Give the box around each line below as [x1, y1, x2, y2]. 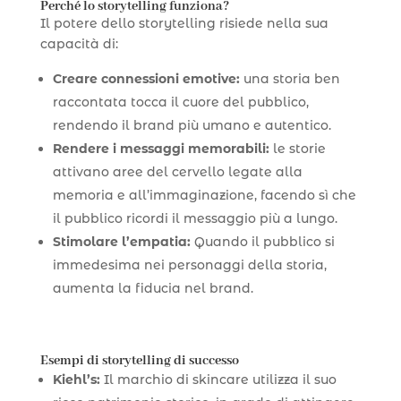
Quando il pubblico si [190, 233, 335, 250]
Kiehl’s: [52, 371, 100, 388]
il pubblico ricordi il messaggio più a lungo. [52, 209, 337, 226]
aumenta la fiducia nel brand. [52, 279, 253, 296]
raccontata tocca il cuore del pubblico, [52, 93, 309, 110]
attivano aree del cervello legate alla [52, 163, 303, 180]
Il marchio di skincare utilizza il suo [99, 371, 337, 388]
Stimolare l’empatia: [52, 233, 191, 250]
